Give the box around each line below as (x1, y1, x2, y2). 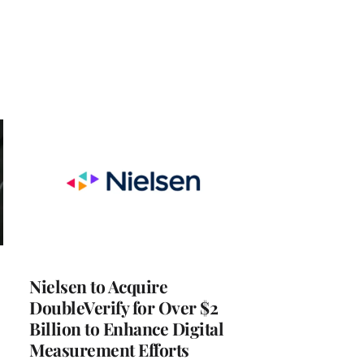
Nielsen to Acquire (29, 275, 167, 298)
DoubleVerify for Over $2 (29, 296, 218, 319)
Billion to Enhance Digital (29, 317, 223, 340)
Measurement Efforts (29, 338, 189, 362)
